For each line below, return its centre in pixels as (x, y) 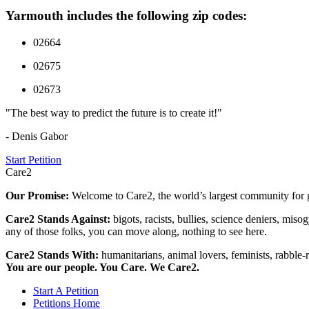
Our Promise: (39, 195)
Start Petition (33, 159)
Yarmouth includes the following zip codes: (126, 16)
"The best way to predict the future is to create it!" (114, 112)
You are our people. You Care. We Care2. (102, 267)
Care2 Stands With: (53, 255)
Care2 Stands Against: (59, 219)
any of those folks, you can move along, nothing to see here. (136, 231)
